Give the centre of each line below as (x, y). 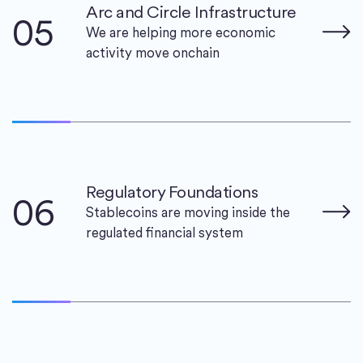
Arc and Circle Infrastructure (191, 12)
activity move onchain (153, 53)
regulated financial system (164, 233)
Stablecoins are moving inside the (188, 213)
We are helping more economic (181, 33)
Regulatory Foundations (172, 192)
